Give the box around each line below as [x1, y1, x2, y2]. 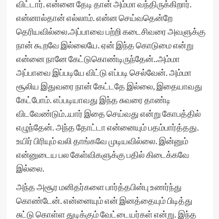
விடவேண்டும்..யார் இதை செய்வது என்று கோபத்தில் [16, 108, 201, 119]
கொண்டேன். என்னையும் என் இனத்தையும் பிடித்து [16, 195, 193, 206]
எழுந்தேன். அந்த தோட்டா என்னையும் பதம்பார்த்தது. [16, 122, 199, 132]
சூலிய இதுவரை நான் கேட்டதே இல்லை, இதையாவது [16, 81, 202, 91]
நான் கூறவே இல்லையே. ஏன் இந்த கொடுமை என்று [16, 40, 194, 50]
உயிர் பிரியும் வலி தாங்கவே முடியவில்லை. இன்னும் [16, 135, 188, 146]
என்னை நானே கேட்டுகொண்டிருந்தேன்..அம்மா [16, 53, 180, 64]
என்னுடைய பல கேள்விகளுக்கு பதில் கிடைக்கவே [16, 149, 189, 160]
